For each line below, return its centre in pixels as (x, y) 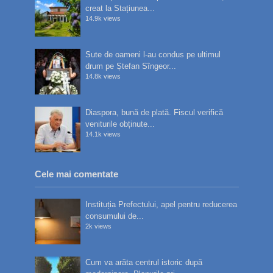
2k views (99, 226)
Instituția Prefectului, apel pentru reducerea (161, 204)
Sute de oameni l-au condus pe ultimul (153, 54)
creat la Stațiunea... (120, 8)
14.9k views (103, 18)
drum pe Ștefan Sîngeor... (131, 66)
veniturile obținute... (120, 124)
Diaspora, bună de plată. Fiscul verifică (154, 112)
